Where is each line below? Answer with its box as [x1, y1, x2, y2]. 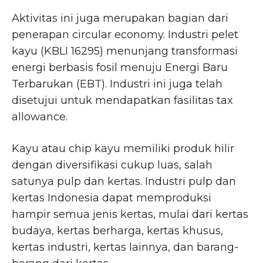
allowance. [12, 110, 68, 123]
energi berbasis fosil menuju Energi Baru [12, 60, 228, 74]
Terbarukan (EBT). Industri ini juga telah [12, 77, 222, 90]
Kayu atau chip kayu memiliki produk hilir [12, 141, 234, 155]
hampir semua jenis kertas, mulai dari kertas [12, 207, 248, 221]
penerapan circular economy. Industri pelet [12, 28, 238, 41]
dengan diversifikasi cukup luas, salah [12, 158, 213, 171]
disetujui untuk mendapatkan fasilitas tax [12, 93, 233, 107]
